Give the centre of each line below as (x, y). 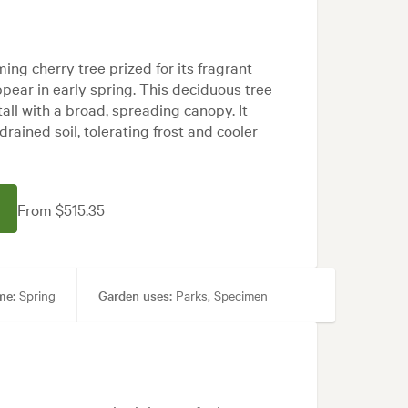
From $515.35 (61, 209)
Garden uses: (135, 296)
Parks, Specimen (219, 296)
